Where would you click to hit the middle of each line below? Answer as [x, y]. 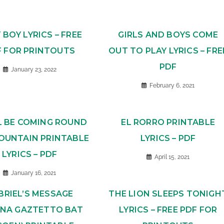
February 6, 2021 [172, 85]
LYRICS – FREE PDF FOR [168, 210]
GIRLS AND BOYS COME [168, 35]
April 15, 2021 [172, 157]
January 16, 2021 [34, 173]
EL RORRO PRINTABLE [168, 122]
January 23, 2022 [33, 69]
